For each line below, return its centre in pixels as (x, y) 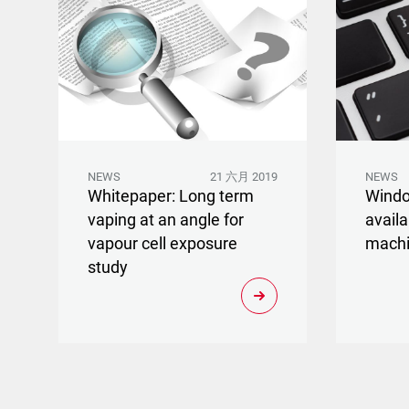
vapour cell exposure (163, 243)
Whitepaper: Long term (171, 196)
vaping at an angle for (166, 220)
